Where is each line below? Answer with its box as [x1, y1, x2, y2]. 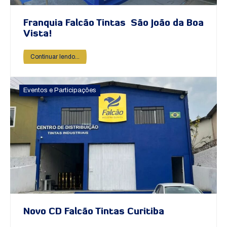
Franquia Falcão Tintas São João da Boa [23, 19, 204, 29]
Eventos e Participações [23, 87, 96, 94]
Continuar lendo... [30, 53, 80, 61]
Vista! [23, 29, 52, 40]
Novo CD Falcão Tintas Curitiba [23, 207, 164, 217]
